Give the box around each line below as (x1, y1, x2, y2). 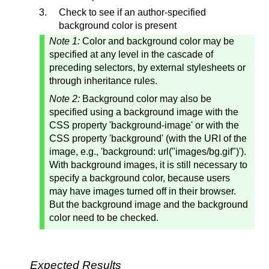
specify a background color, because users (49, 173, 230, 184)
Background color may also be (82, 94, 211, 104)
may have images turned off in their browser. (49, 186, 236, 197)
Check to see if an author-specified (59, 7, 206, 18)
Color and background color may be (82, 36, 234, 47)
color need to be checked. (49, 213, 159, 223)
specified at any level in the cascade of (49, 49, 213, 60)
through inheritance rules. (49, 76, 157, 86)
